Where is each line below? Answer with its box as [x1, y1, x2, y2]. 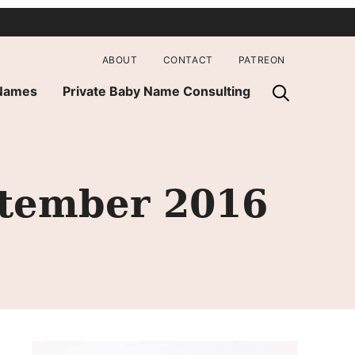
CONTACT [162, 53, 213, 66]
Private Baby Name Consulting [63, 82, 250, 99]
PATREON [238, 53, 285, 66]
